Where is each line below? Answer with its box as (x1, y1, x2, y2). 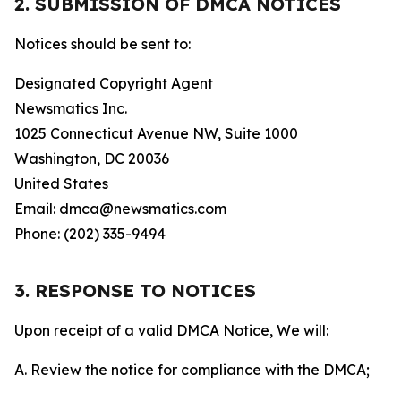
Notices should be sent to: (14, 35, 191, 53)
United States (14, 175, 108, 192)
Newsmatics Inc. (14, 99, 127, 117)
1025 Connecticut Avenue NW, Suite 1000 (14, 124, 298, 142)
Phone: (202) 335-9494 (14, 225, 166, 243)
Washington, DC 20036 (14, 149, 169, 167)
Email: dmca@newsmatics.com (14, 200, 226, 218)
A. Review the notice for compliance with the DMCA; (14, 361, 370, 379)
